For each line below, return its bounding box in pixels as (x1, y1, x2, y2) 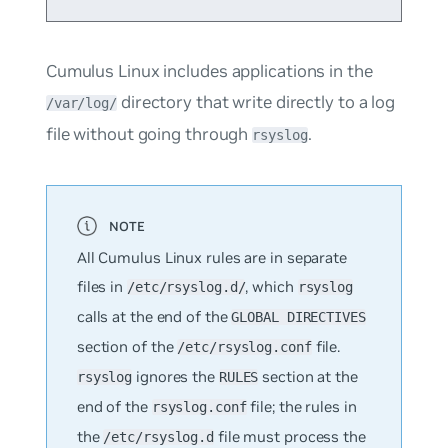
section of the (76, 337, 178, 357)
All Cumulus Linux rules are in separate (76, 248, 347, 268)
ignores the (132, 367, 219, 387)
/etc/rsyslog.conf (177, 339, 312, 356)
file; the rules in (246, 397, 357, 417)
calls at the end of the (76, 307, 232, 327)
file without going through (45, 123, 253, 146)
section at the (258, 367, 358, 387)
